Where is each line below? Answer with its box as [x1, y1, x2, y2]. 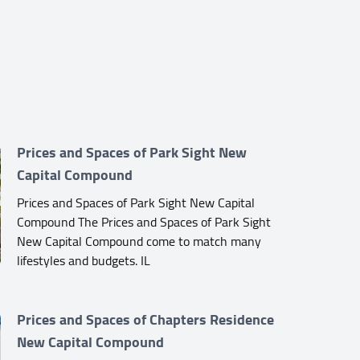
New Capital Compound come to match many [17, 228, 262, 253]
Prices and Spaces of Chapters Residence [17, 305, 275, 333]
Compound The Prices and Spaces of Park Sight [17, 209, 272, 234]
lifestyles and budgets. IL [17, 247, 151, 272]
